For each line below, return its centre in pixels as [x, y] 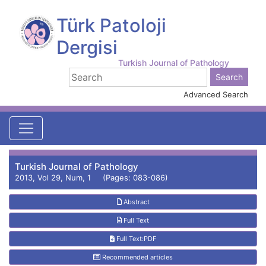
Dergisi [87, 47]
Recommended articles [137, 257]
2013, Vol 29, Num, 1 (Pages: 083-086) [91, 178]
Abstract [135, 202]
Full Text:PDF [135, 239]
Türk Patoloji [111, 25]
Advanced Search [216, 94]
